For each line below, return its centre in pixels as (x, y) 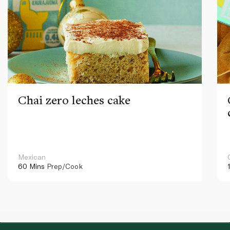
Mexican (32, 157)
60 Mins (31, 166)
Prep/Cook (64, 166)
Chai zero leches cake (74, 100)
